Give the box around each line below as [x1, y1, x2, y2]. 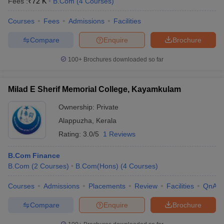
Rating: [58, 130, 83, 138]
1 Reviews [103, 130, 135, 138]
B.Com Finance [8, 151, 60, 159]
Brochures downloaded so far [82, 56, 163, 63]
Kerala [96, 116, 116, 124]
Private [96, 103, 118, 111]
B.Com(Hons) [75, 162, 118, 170]
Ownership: [58, 103, 96, 111]
